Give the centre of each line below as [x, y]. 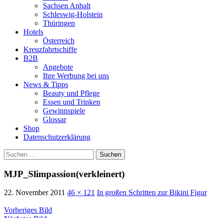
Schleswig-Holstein [73, 14]
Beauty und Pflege [71, 93]
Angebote [58, 67]
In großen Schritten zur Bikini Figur [152, 193]
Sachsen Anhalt [67, 5]
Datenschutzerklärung [57, 137]
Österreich [59, 40]
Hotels [33, 32]
